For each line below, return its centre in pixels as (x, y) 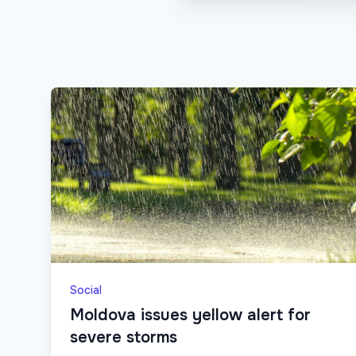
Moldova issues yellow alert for (190, 315)
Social (86, 290)
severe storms (124, 337)
